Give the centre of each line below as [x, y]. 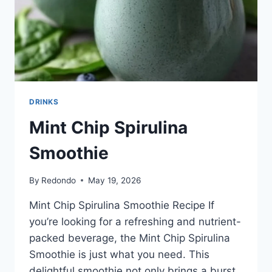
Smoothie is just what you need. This [119, 254]
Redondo [59, 180]
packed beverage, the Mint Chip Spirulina [130, 238]
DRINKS [44, 102]
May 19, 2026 [115, 180]
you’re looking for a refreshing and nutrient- [135, 221]
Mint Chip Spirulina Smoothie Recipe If [122, 205]
